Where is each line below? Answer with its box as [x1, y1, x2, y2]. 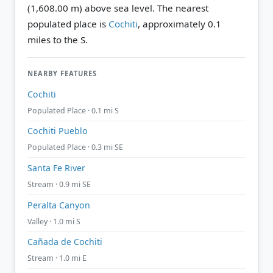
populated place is [27, 17, 108, 30]
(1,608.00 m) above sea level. [27, 1, 155, 14]
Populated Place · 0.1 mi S [27, 105, 119, 116]
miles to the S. [27, 33, 88, 46]
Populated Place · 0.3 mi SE [27, 142, 123, 153]
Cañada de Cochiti [27, 236, 102, 248]
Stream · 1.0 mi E [27, 253, 87, 264]
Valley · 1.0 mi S [27, 216, 80, 227]
